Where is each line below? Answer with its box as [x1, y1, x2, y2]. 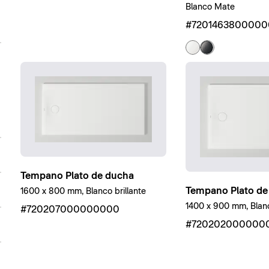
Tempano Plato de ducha [20, 171, 134, 181]
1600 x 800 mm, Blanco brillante [20, 187, 146, 196]
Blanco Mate [185, 2, 235, 11]
